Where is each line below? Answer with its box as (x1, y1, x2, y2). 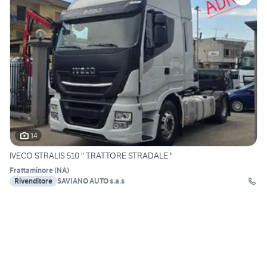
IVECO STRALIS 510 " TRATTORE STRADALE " (10, 150, 173, 162)
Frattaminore (10, 166, 53, 175)
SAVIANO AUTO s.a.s (57, 176, 125, 186)
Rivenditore (14, 176, 52, 186)
